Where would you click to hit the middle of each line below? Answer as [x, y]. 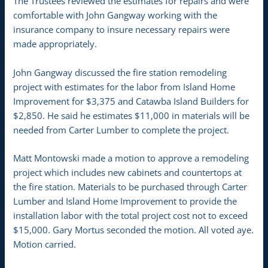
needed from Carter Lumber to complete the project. [121, 130]
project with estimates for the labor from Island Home [124, 86]
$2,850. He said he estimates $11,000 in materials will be [132, 115]
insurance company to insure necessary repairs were [122, 30]
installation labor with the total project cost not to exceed [131, 216]
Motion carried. [45, 244]
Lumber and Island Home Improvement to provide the [125, 201]
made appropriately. [55, 44]
